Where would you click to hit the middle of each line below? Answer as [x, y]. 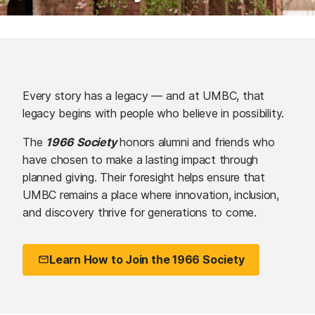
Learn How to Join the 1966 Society [147, 260]
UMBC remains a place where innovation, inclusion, [151, 194]
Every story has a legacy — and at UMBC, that [144, 95]
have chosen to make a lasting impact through [141, 159]
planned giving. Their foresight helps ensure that [144, 177]
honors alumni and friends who [195, 142]
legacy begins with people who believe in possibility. [156, 113]
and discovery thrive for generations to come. [141, 212]
